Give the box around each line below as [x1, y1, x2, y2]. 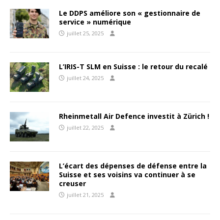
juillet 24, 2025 [67, 74, 104, 82]
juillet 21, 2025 [67, 191, 104, 199]
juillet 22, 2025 [67, 124, 104, 132]
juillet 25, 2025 [67, 29, 104, 37]
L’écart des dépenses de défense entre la [59, 161, 207, 171]
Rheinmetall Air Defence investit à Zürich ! [59, 111, 209, 121]
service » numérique [59, 17, 131, 27]
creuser [59, 179, 86, 189]
